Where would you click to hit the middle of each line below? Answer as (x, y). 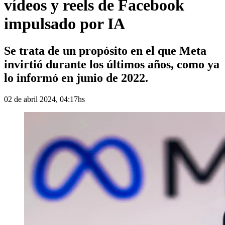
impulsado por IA (65, 24)
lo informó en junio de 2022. (76, 78)
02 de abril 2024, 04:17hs (44, 99)
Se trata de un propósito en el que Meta (105, 50)
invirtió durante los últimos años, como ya (112, 64)
